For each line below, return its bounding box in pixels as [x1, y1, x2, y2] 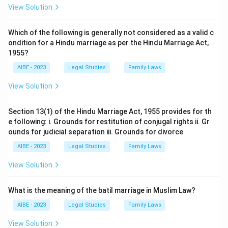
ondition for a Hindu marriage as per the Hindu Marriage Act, [8, 39, 209, 47]
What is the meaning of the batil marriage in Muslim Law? [8, 186, 195, 194]
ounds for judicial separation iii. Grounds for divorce [8, 128, 183, 136]
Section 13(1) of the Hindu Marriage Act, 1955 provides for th [8, 107, 212, 116]
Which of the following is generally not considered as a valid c [8, 28, 214, 37]
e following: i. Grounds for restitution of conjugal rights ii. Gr [8, 118, 210, 126]
